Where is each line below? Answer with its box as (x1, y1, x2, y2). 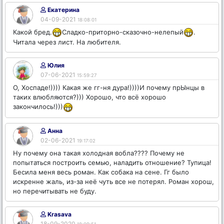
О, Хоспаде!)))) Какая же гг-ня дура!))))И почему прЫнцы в (13, 83, 204, 92)
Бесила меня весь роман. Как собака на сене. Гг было (13, 167, 189, 176)
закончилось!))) (13, 102, 63, 111)
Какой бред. (13, 28, 52, 36)
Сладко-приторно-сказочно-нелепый (62, 28, 183, 36)
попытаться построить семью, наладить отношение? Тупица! (13, 158, 211, 166)
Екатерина (46, 6, 79, 13)
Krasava (46, 210, 71, 218)
